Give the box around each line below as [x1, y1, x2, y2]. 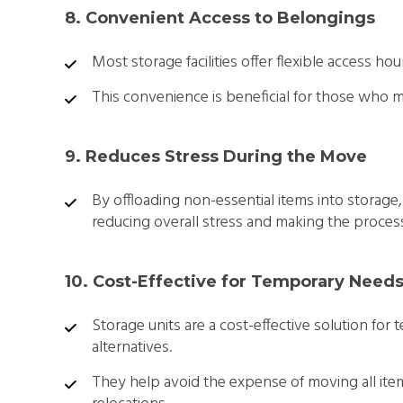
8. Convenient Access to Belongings [65, 7, 375, 28]
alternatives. [92, 334, 172, 361]
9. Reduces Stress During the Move [65, 146, 367, 166]
